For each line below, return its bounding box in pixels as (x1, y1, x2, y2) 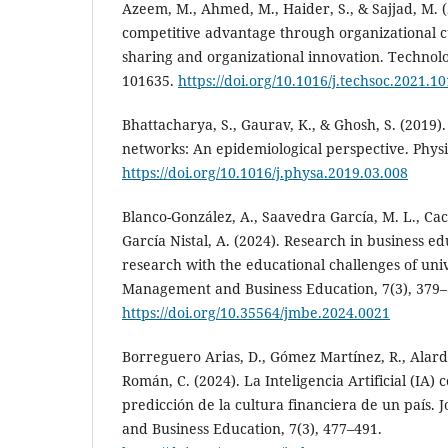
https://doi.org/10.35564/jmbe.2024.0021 (122, 303, 390, 322)
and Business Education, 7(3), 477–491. (122, 419, 382, 439)
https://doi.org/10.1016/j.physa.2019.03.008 (122, 162, 408, 182)
